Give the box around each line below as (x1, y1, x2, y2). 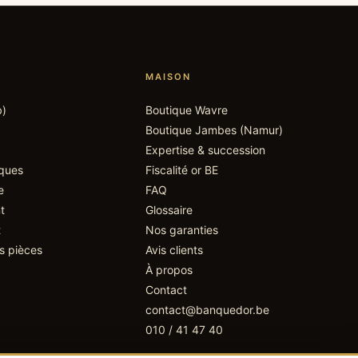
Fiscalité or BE (145, 162, 218, 177)
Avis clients (145, 242, 203, 257)
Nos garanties (145, 222, 218, 237)
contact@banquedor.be (145, 302, 269, 316)
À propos (145, 262, 193, 276)
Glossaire (145, 202, 193, 217)
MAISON (145, 70, 191, 82)
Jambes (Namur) (194, 122, 283, 137)
